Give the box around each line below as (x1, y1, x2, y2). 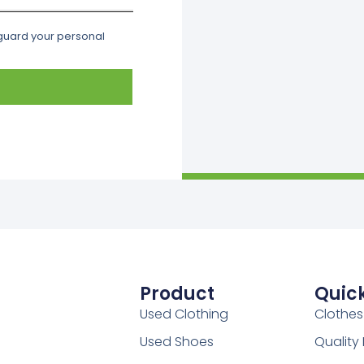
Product (139, 280, 214, 306)
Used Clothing (139, 304, 228, 323)
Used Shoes (139, 331, 214, 351)
